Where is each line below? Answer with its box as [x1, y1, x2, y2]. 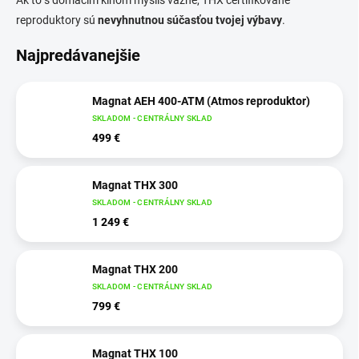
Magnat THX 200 [159, 262, 178, 276]
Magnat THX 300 [92, 178, 178, 192]
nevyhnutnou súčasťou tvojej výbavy [98, 13, 282, 26]
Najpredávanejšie [16, 45, 140, 65]
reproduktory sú [16, 13, 98, 26]
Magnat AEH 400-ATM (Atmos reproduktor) [92, 94, 310, 107]
